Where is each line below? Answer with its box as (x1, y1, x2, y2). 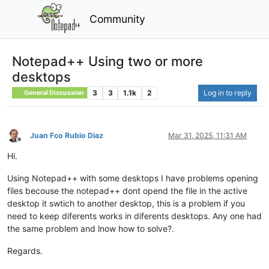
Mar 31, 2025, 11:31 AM (168, 130, 247, 140)
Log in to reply (204, 88, 252, 97)
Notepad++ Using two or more (12, 53, 203, 69)
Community (89, 12, 146, 25)
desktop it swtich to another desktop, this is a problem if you (7, 198, 245, 208)
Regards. (7, 245, 43, 256)
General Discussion (23, 88, 85, 97)
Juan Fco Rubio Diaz (30, 130, 103, 140)
